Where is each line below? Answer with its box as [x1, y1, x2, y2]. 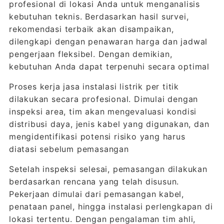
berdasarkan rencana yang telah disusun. [8, 176, 179, 186]
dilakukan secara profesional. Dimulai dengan [8, 94, 198, 104]
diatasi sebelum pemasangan [8, 144, 129, 154]
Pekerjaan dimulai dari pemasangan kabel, [8, 189, 184, 199]
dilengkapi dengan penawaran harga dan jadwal [8, 36, 208, 46]
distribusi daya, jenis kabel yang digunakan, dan [8, 119, 209, 129]
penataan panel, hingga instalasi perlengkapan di [8, 201, 213, 211]
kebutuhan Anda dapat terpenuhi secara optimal [8, 61, 209, 71]
